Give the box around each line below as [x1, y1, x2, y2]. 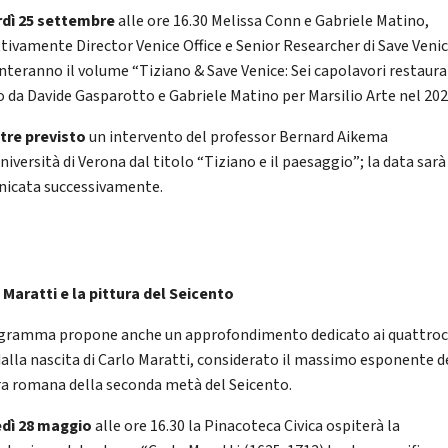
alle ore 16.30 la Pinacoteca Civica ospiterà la [92, 415, 401, 438]
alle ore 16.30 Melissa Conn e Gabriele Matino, [115, 10, 430, 33]
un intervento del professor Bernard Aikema [86, 126, 389, 149]
